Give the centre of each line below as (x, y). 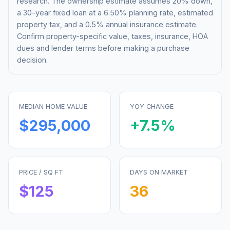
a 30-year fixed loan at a (60, 12)
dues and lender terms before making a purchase (103, 48)
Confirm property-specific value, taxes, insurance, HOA (112, 36)
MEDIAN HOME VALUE (53, 106)
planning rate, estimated (170, 12)
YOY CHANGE (152, 106)
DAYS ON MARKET (159, 172)
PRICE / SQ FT (41, 172)
